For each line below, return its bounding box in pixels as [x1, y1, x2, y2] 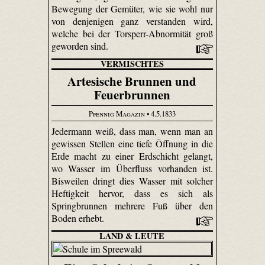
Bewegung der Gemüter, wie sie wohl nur [51, 2, 214, 15]
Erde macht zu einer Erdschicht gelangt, [51, 150, 214, 163]
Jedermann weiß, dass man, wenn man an [51, 125, 214, 138]
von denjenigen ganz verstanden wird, [51, 14, 214, 27]
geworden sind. [51, 39, 111, 52]
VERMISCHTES [100, 57, 164, 70]
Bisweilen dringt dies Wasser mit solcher [51, 174, 214, 188]
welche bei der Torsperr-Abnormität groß [51, 27, 214, 40]
